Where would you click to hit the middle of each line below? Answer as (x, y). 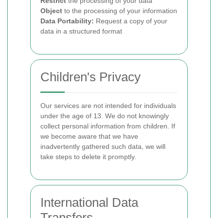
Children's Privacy (91, 77)
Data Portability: (67, 21)
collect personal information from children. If (108, 126)
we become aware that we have (89, 136)
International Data (89, 202)
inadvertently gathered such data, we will (103, 146)
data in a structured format (81, 31)
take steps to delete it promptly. (88, 157)
